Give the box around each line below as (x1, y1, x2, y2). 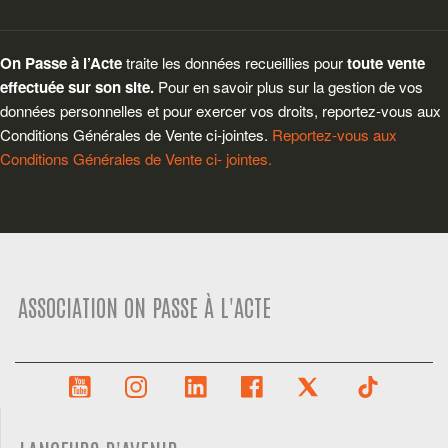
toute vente (347, 51, 425, 74)
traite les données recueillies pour (126, 51, 347, 73)
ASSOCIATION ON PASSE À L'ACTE (18, 291, 272, 321)
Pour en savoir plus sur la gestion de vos (154, 75, 423, 97)
